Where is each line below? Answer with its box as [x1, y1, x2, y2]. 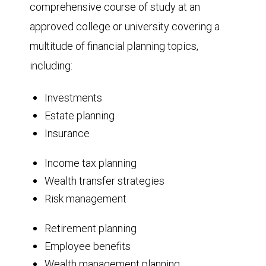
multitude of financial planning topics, [30, 39, 198, 53]
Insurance [45, 126, 90, 140]
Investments [45, 90, 102, 104]
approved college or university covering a [30, 19, 220, 33]
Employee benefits [45, 239, 131, 253]
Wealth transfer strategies [45, 173, 164, 188]
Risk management [45, 191, 126, 205]
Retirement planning [45, 221, 137, 235]
